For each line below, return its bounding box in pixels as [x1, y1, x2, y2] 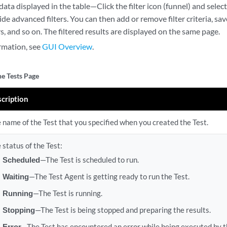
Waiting [2, 172, 29, 181]
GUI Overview [42, 42, 93, 51]
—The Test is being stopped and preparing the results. [34, 205, 211, 214]
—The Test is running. [32, 188, 102, 198]
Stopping [2, 205, 35, 214]
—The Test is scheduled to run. [40, 155, 139, 164]
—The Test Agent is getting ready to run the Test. [28, 172, 190, 181]
